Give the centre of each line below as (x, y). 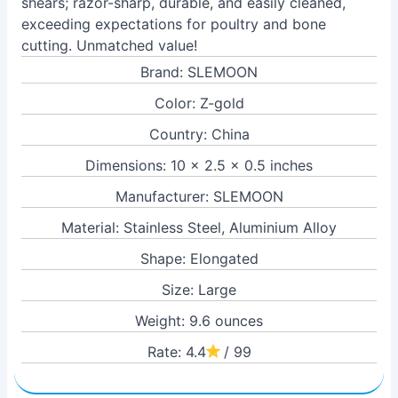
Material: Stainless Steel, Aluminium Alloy (199, 227)
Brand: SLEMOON (199, 72)
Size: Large (199, 290)
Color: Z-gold (199, 103)
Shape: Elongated (199, 259)
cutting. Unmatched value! (109, 45)
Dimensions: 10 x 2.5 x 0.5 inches (199, 165)
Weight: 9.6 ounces (199, 321)
